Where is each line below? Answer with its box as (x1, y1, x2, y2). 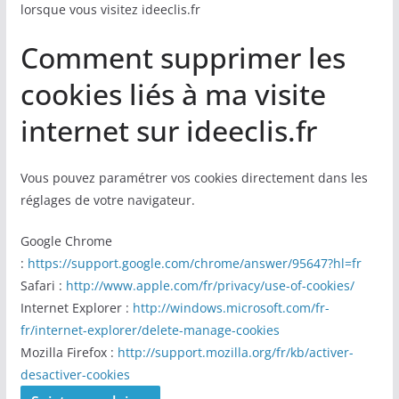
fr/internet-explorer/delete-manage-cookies (20, 322, 280, 338)
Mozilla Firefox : (20, 344, 118, 361)
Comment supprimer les (20, 38, 346, 77)
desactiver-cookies (20, 366, 130, 383)
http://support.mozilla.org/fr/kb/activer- (117, 344, 354, 361)
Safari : (20, 277, 66, 294)
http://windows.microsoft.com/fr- (132, 299, 330, 316)
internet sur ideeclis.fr (20, 111, 317, 150)
